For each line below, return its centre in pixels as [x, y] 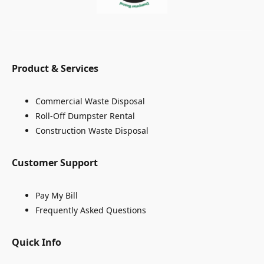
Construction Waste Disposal [92, 131]
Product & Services [55, 69]
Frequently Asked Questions [91, 210]
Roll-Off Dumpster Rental [85, 116]
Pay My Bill [57, 196]
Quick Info [37, 242]
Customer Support [55, 163]
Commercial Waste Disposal [90, 101]
